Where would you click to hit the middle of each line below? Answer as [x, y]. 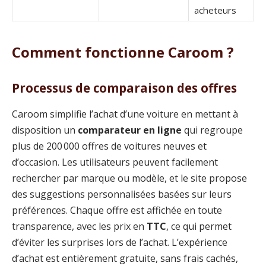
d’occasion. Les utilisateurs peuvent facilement [115, 162]
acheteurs [215, 10]
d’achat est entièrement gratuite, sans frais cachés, [125, 258]
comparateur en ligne [130, 130]
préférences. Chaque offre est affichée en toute [117, 210]
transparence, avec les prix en [79, 226]
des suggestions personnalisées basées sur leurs [122, 194]
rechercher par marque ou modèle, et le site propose [129, 178]
